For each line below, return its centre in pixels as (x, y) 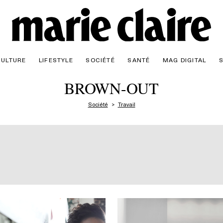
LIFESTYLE (56, 59)
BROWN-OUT (111, 88)
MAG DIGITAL (185, 59)
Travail (126, 104)
